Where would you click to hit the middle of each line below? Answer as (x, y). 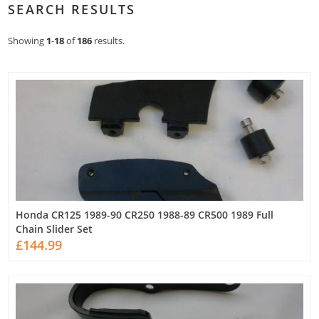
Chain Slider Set (54, 229)
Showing (27, 40)
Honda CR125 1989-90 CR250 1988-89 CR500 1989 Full (145, 215)
